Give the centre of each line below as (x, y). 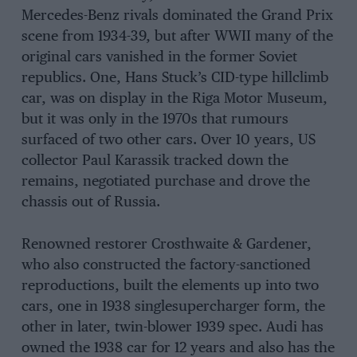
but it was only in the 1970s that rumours (155, 120)
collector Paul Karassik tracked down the (155, 161)
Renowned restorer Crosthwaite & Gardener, (166, 244)
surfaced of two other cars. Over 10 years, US (168, 141)
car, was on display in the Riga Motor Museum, (174, 99)
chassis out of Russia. (90, 203)
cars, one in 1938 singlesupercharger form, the (173, 306)
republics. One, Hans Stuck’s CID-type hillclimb (175, 78)
